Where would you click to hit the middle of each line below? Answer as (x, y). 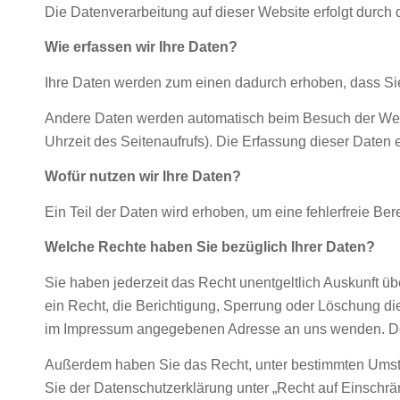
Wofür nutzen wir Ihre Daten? (143, 177)
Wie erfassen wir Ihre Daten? (141, 47)
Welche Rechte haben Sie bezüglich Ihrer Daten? (210, 247)
